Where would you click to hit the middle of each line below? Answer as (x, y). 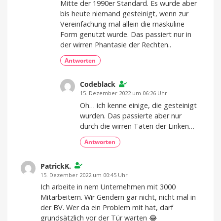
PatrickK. (56, 166)
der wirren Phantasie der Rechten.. (116, 45)
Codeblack (98, 84)
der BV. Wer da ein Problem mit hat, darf (107, 208)
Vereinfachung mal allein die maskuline (122, 24)
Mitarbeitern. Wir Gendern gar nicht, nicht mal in (118, 197)
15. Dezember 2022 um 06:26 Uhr (124, 93)
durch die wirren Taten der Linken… (137, 126)
